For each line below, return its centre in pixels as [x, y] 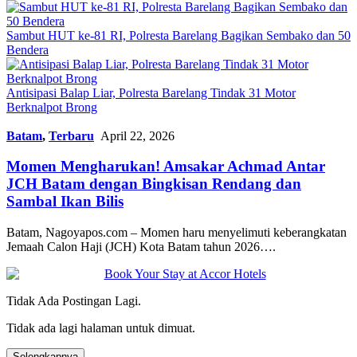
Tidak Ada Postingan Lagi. [74, 300]
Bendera [27, 49]
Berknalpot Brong [52, 107]
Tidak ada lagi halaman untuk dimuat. [101, 328]
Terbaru [71, 135]
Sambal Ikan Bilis [65, 202]
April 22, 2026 [137, 135]
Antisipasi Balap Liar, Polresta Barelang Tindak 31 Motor [151, 92]
